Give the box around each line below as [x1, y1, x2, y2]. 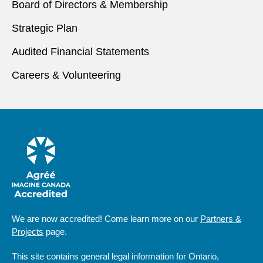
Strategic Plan [12, 22, 77, 34]
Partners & [200, 213, 241, 224]
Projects [12, 226, 43, 237]
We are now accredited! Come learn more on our [12, 213, 200, 224]
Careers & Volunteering [12, 69, 121, 81]
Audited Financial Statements [12, 46, 149, 58]
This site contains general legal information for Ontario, [12, 251, 219, 261]
